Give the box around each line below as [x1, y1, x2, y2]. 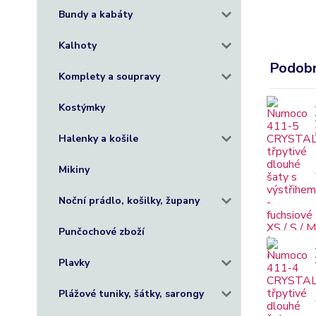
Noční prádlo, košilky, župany [59, 194, 200, 207]
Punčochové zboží [59, 225, 145, 238]
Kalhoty [59, 39, 97, 52]
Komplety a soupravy [59, 70, 160, 83]
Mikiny [59, 163, 90, 176]
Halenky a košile [59, 132, 138, 145]
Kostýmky [59, 101, 105, 114]
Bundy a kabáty [59, 8, 133, 21]
